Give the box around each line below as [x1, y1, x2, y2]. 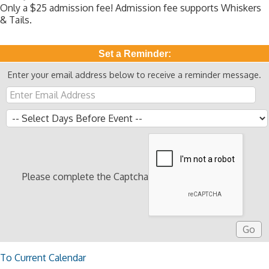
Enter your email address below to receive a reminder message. [8, 69, 261, 80]
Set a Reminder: [98, 49, 171, 59]
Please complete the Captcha [22, 171, 148, 183]
